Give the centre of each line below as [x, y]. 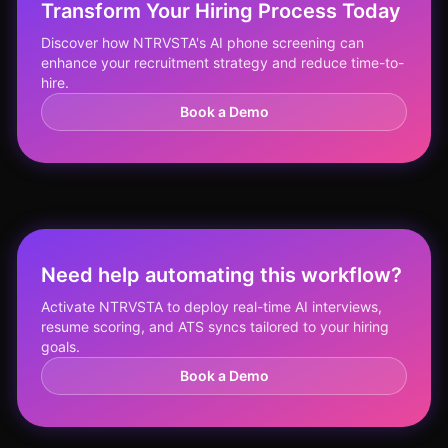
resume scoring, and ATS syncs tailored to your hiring [215, 326]
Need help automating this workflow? [221, 275]
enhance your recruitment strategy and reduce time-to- [222, 62]
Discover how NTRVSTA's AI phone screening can [202, 42]
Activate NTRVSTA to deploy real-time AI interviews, [211, 306]
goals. [60, 346]
